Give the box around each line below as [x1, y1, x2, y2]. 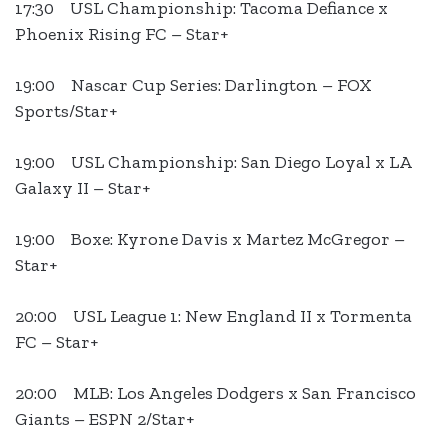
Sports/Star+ [15, 100, 117, 123]
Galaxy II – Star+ [15, 177, 150, 200]
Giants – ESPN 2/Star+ [15, 408, 194, 431]
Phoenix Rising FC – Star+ [15, 23, 228, 46]
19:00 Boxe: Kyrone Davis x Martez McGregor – [15, 228, 405, 251]
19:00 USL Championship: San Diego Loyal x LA [15, 151, 411, 174]
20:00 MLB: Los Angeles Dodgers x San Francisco [15, 382, 416, 405]
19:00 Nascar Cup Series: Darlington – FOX [15, 74, 372, 97]
